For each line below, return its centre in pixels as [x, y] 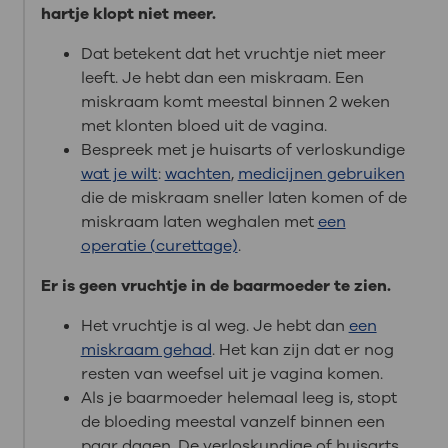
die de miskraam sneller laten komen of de [243, 197]
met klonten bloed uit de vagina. [203, 125]
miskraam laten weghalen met [199, 221]
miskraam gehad [146, 349]
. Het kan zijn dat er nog [302, 349]
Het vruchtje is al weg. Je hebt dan [214, 325]
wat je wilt [119, 173]
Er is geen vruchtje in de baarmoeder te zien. [215, 285]
